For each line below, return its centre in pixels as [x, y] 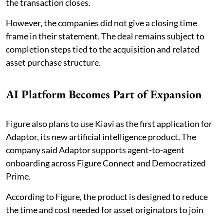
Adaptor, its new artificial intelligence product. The [101, 136]
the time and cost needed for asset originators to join [105, 209]
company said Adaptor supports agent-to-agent [95, 150]
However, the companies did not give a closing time [101, 23]
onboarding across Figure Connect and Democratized [106, 163]
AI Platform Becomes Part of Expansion [104, 94]
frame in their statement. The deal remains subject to [105, 36]
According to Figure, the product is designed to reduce [107, 196]
